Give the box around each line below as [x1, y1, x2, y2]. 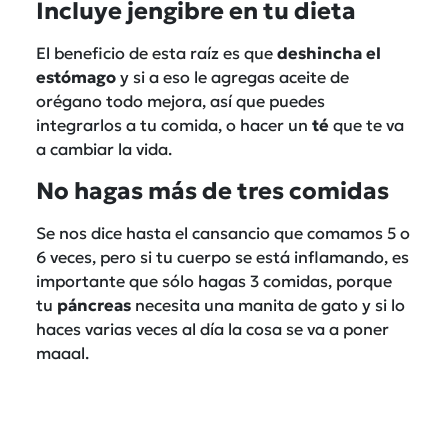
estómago [36, 66, 116, 87]
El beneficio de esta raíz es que [36, 42, 277, 63]
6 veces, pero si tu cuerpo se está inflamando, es [36, 246, 409, 267]
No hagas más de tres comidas [36, 175, 389, 205]
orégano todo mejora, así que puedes [36, 90, 325, 111]
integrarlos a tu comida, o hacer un [36, 114, 312, 135]
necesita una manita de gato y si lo [131, 294, 405, 315]
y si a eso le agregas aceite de [116, 66, 349, 87]
